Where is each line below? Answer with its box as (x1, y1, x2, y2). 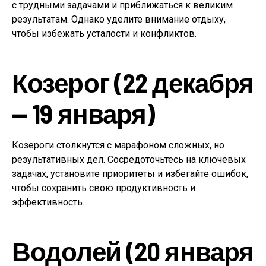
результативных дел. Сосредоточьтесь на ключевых (12, 154, 246, 166)
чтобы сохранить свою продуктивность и (12, 182, 195, 194)
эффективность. (12, 197, 84, 208)
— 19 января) (12, 97, 155, 129)
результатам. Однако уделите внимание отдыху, (12, 14, 226, 26)
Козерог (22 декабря (12, 66, 254, 99)
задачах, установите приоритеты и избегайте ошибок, (12, 168, 248, 180)
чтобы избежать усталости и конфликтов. (12, 28, 197, 40)
